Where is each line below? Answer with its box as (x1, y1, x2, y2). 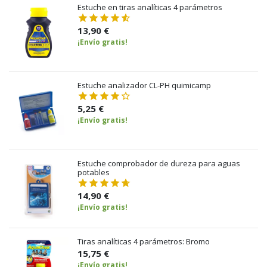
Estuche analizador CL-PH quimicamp (77, 79, 211, 91)
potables (77, 166, 110, 178)
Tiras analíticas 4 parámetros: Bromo (77, 235, 210, 247)
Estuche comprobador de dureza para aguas (77, 157, 240, 169)
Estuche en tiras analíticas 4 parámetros (77, 1, 222, 13)
